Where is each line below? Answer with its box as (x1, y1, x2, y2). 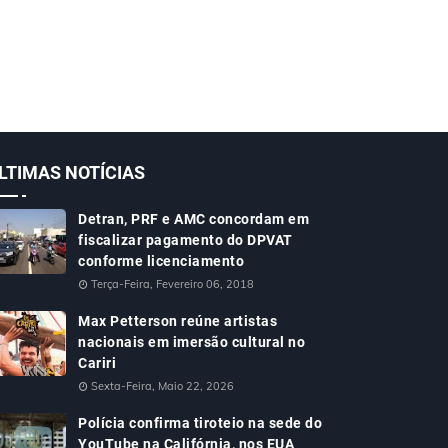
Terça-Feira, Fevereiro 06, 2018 (91, 277, 254, 291)
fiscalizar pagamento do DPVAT (78, 232, 293, 248)
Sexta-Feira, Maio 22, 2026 (91, 379, 234, 393)
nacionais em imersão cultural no (78, 334, 305, 350)
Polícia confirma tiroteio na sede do (78, 415, 322, 431)
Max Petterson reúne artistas (78, 313, 277, 329)
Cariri (78, 355, 116, 371)
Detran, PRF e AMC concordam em (78, 211, 309, 227)
